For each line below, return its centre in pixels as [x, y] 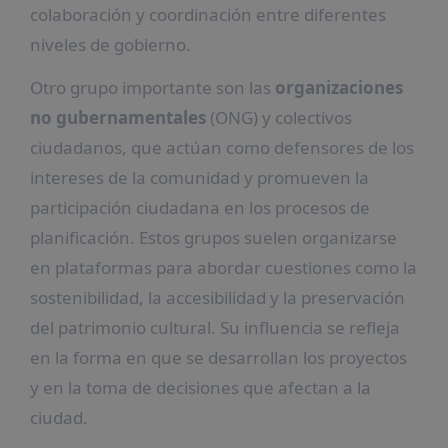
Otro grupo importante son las [152, 87]
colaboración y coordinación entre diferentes [207, 14]
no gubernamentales [117, 117]
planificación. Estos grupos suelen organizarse [213, 237]
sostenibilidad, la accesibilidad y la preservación [217, 297]
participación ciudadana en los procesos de [199, 207]
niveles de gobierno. [110, 44]
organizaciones [338, 87]
